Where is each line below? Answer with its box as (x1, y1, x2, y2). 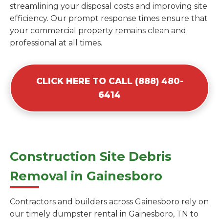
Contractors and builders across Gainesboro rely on (10, 197, 209, 207)
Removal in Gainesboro (10, 168, 162, 184)
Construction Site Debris (10, 149, 172, 164)
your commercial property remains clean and (10, 26, 186, 36)
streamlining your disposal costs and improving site (10, 1, 207, 11)
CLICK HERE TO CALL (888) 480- (36, 76, 183, 87)
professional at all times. (10, 38, 102, 48)
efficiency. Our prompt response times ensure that (10, 14, 208, 23)
